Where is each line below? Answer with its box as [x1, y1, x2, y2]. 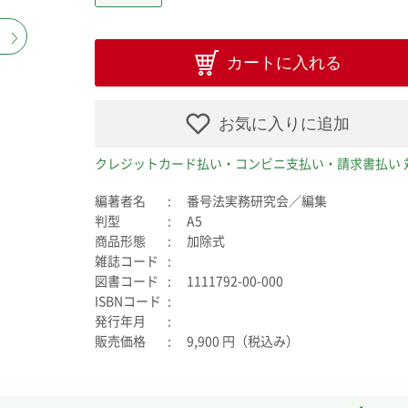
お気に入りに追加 [219, 115, 350, 133]
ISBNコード [95, 291, 161, 310]
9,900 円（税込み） [187, 331, 299, 350]
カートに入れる [226, 54, 342, 72]
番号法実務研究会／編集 [187, 191, 327, 209]
